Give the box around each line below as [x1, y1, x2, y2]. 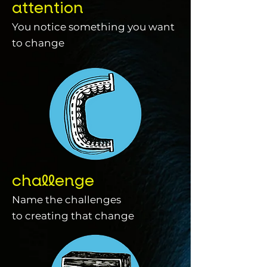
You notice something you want [12, 21, 175, 33]
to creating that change [12, 210, 134, 222]
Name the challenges [12, 194, 121, 206]
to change [12, 37, 64, 49]
